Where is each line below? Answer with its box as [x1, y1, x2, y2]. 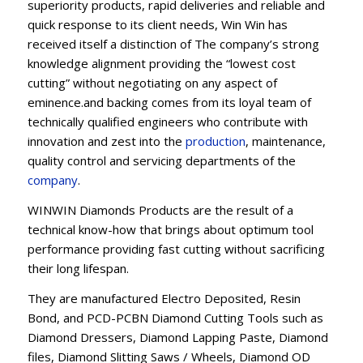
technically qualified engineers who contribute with [27, 113, 308, 130]
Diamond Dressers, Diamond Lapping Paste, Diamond [27, 328, 328, 345]
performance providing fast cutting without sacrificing [27, 241, 325, 257]
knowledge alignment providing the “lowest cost [27, 55, 296, 72]
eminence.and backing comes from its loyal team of [27, 94, 311, 111]
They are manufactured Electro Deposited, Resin [27, 289, 301, 306]
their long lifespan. [27, 260, 129, 276]
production [185, 133, 246, 150]
